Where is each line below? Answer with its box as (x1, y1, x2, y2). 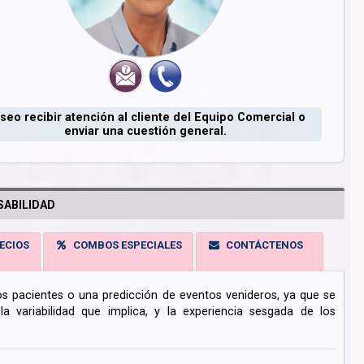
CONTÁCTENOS (220, 239, 303, 252)
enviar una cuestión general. (63, 123, 227, 138)
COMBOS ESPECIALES (67, 239, 182, 252)
